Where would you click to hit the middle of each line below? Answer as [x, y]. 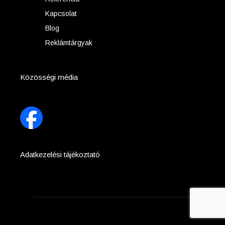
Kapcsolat [61, 13]
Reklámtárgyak [69, 42]
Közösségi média [49, 77]
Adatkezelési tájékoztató [60, 154]
